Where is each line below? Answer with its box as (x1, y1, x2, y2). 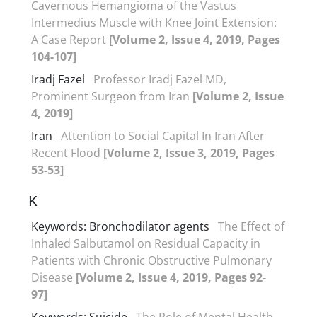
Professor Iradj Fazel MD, (93, 71, 226, 87)
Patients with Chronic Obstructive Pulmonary (31, 252, 272, 268)
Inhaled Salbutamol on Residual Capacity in (31, 235, 260, 251)
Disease (31, 269, 76, 285)
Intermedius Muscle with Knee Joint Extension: (31, 14, 277, 30)
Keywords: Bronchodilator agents (31, 218, 209, 234)
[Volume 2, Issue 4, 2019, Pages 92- (76, 269, 266, 285)
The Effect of (218, 218, 284, 234)
